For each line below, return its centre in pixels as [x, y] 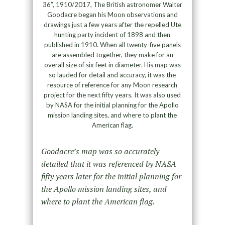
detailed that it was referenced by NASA [108, 163]
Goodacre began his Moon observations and [112, 14]
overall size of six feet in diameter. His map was [112, 65]
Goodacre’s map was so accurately [100, 151]
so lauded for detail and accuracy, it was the [113, 75]
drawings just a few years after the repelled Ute [112, 24]
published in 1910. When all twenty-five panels [112, 44]
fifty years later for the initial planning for [111, 176]
